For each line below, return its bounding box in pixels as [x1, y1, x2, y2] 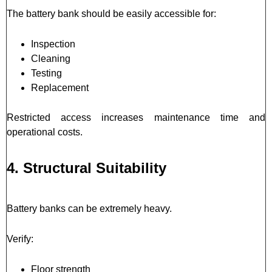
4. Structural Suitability [7, 159, 166, 176]
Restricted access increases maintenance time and [7, 112, 265, 123]
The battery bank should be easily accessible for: [7, 8, 216, 19]
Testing [31, 67, 62, 78]
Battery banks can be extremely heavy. [7, 203, 172, 214]
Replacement [31, 82, 89, 93]
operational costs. [7, 126, 83, 137]
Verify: [7, 233, 33, 244]
